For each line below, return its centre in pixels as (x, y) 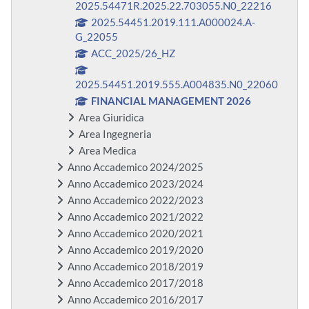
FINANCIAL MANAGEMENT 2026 (171, 101)
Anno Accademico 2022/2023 (136, 201)
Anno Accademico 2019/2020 (136, 250)
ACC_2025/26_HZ (133, 54)
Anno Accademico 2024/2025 (136, 168)
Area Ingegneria (115, 134)
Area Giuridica (111, 118)
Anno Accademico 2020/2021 (136, 234)
